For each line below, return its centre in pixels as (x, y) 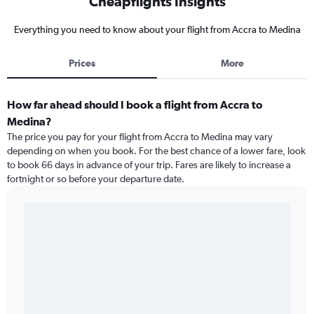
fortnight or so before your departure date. (96, 179)
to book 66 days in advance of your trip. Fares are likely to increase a (149, 165)
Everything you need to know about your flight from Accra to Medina (157, 29)
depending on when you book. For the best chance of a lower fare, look (156, 151)
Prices (82, 63)
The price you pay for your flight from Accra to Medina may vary (140, 137)
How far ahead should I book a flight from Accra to (135, 104)
